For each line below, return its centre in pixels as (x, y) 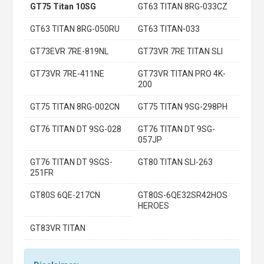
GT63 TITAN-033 (169, 29)
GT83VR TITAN (58, 228)
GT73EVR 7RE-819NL (69, 51)
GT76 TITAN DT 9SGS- (71, 162)
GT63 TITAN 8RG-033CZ (183, 6)
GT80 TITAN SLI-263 (175, 162)
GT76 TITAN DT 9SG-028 (76, 129)
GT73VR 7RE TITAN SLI (180, 51)
